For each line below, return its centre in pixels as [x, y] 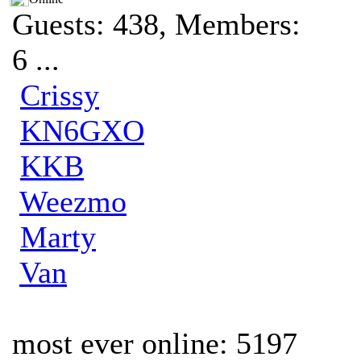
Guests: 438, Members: [156, 24]
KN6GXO [82, 131]
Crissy [60, 95]
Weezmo [73, 201]
